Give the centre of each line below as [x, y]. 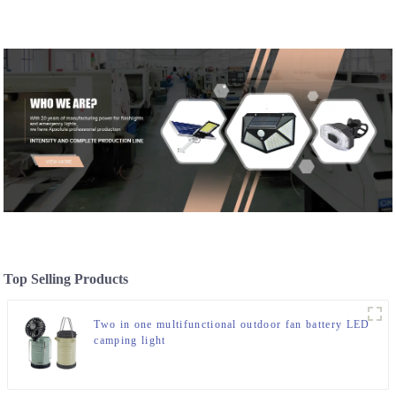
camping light [130, 341]
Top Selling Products [66, 279]
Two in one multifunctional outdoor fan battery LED [232, 325]
